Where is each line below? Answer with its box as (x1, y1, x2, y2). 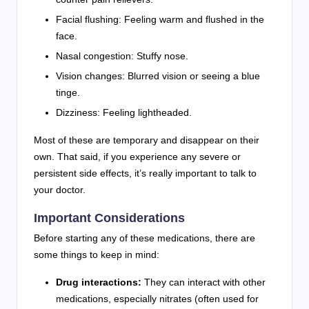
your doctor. (34, 184, 86, 196)
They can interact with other (141, 277, 266, 288)
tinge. (56, 87, 80, 99)
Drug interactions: (56, 277, 141, 288)
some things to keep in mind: (34, 249, 159, 261)
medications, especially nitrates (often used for (56, 293, 259, 305)
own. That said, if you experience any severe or (34, 151, 241, 163)
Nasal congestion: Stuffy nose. (56, 50, 188, 61)
